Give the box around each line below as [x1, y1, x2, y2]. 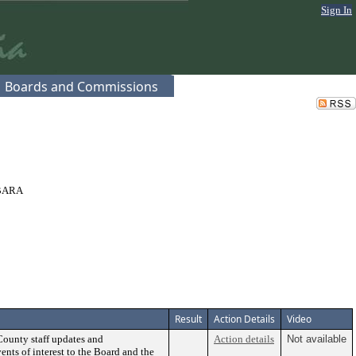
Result [175, 312, 202, 326]
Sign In [321, 4, 352, 16]
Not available [287, 333, 346, 345]
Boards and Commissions [5, 78, 158, 95]
